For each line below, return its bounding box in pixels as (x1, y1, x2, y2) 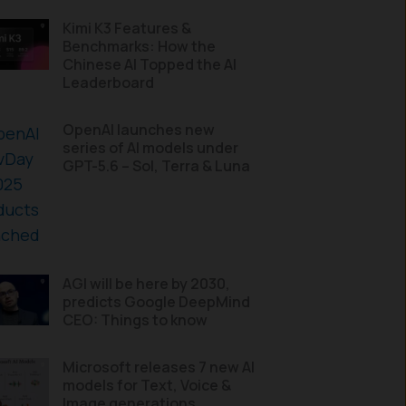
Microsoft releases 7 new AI (63, 357, 255, 377)
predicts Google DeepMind (63, 292, 250, 312)
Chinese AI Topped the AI (63, 54, 237, 74)
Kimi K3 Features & (63, 18, 191, 38)
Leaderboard (63, 72, 154, 92)
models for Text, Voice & (63, 375, 231, 395)
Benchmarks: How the (63, 36, 216, 56)
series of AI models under (63, 138, 238, 158)
